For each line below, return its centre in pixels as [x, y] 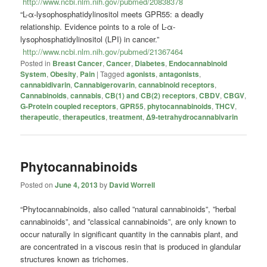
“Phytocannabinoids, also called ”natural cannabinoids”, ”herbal [128, 209]
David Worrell [132, 184]
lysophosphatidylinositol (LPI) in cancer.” [90, 39]
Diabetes [150, 63]
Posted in [36, 63]
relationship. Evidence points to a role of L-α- [98, 27]
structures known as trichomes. [75, 259]
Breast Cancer [78, 63]
